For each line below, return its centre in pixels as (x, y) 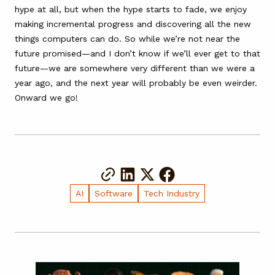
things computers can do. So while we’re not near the (127, 38)
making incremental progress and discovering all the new (133, 24)
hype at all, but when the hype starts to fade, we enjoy (131, 9)
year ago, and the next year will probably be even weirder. (136, 83)
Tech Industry (172, 193)
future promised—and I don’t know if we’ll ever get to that (137, 53)
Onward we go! (46, 97)
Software (114, 193)
